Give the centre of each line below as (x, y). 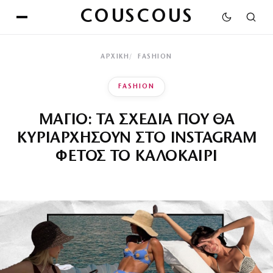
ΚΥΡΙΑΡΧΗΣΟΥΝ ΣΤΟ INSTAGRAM (136, 139)
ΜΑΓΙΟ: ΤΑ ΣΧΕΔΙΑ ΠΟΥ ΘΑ (136, 120)
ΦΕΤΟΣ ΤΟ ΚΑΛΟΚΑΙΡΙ (136, 157)
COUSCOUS (136, 17)
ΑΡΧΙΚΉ (115, 57)
